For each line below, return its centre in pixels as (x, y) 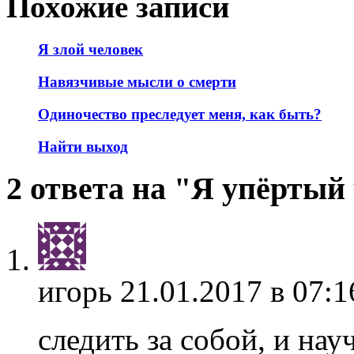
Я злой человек (90, 50)
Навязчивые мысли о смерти (137, 82)
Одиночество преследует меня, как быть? (180, 114)
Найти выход (83, 146)
